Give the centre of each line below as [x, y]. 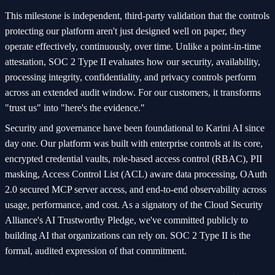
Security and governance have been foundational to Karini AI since [135, 128]
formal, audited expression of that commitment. [96, 250]
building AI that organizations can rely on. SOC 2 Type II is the [128, 235]
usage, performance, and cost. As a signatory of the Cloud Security [134, 204]
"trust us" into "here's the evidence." [75, 107]
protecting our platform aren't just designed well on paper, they [126, 31]
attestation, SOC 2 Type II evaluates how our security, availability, [133, 61]
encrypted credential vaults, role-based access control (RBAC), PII [134, 158]
